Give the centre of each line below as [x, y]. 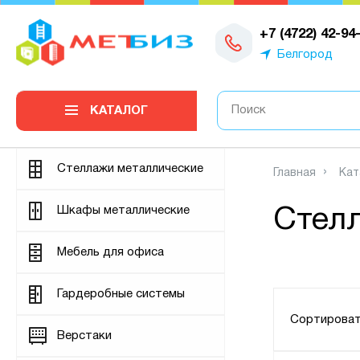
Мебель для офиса [110, 252]
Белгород [305, 54]
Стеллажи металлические [130, 169]
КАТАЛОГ [119, 111]
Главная [295, 173]
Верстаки [84, 336]
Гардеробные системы [121, 294]
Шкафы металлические [123, 211]
